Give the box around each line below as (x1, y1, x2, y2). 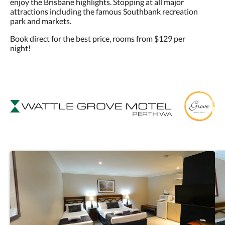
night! (10, 43, 31, 53)
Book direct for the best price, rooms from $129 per (10, 34, 185, 44)
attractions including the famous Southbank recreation (10, 7, 198, 17)
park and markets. (10, 16, 71, 26)
